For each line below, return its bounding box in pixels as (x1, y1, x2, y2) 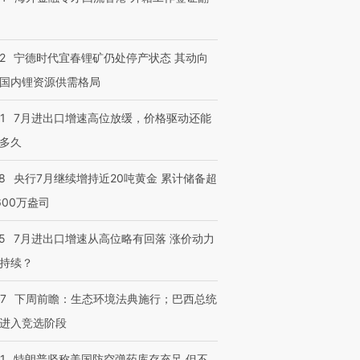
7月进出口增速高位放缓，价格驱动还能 (14, 111, 211, 125)
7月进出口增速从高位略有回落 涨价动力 (14, 231, 215, 245)
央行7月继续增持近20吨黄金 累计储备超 (14, 171, 217, 185)
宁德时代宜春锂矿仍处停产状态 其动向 (14, 51, 208, 64)
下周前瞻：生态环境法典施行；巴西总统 (14, 292, 217, 305)
